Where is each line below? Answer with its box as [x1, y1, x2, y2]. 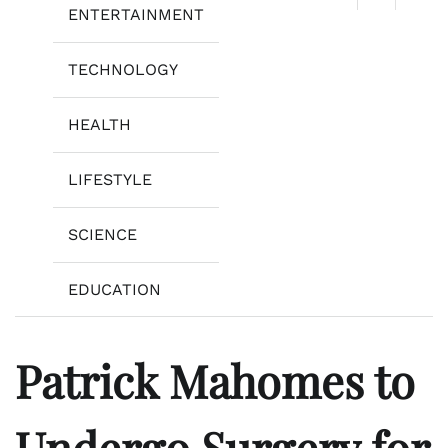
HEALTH [68, 115, 131, 135]
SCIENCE [68, 225, 137, 245]
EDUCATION [68, 280, 161, 300]
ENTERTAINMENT [68, 5, 204, 25]
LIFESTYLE [68, 170, 152, 190]
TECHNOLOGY [68, 60, 178, 80]
